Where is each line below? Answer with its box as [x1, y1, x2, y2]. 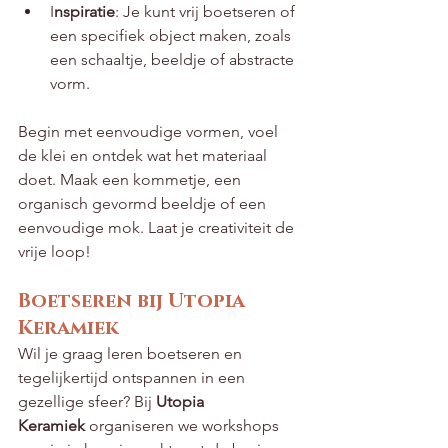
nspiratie [54, 2, 115, 22]
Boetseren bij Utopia [18, 288, 250, 315]
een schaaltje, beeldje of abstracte [50, 50, 298, 70]
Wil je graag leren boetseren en [18, 344, 246, 364]
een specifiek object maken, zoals [50, 26, 295, 46]
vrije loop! [18, 242, 91, 262]
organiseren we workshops [85, 416, 283, 436]
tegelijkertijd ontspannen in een [18, 368, 249, 388]
